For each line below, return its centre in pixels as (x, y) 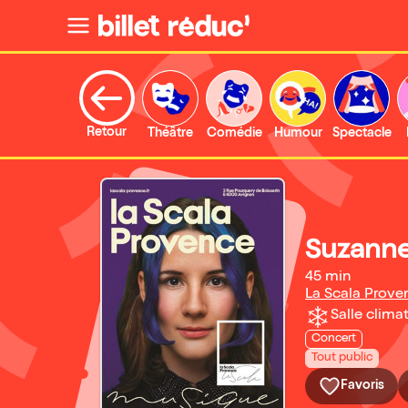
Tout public (342, 358)
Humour (298, 134)
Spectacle (362, 134)
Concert (334, 339)
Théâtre (170, 134)
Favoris (362, 386)
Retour (107, 133)
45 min (328, 277)
